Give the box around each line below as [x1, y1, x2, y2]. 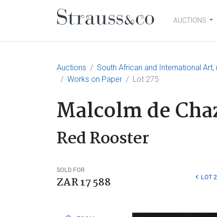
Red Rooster [57, 126, 149, 152]
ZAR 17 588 [57, 174, 111, 191]
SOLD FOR [57, 166, 85, 173]
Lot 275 [133, 75, 159, 84]
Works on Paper [67, 75, 122, 84]
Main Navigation [57, 17, 191, 43]
